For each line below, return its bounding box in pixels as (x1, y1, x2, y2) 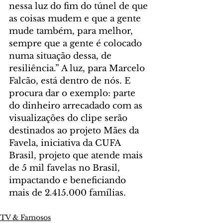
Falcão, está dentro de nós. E (9, 75, 133, 86)
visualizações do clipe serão (9, 112, 130, 123)
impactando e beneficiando (9, 175, 128, 186)
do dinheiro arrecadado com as (9, 100, 145, 111)
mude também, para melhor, (9, 25, 135, 36)
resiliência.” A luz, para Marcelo (9, 63, 147, 74)
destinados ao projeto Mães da (9, 125, 141, 136)
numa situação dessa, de (9, 50, 114, 61)
